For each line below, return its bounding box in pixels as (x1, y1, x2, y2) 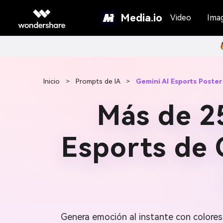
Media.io (120, 11, 162, 24)
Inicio (43, 77, 60, 85)
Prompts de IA (76, 77, 120, 85)
